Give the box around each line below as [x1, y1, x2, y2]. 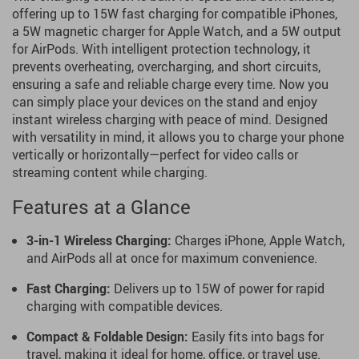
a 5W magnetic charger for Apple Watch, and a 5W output [12, 22, 341, 40]
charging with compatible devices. [26, 297, 223, 315]
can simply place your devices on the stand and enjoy [12, 93, 317, 111]
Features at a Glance [12, 194, 191, 220]
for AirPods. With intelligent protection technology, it [12, 40, 311, 58]
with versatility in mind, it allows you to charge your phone [12, 128, 344, 146]
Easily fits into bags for [188, 328, 324, 345]
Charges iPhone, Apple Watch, [171, 232, 345, 249]
